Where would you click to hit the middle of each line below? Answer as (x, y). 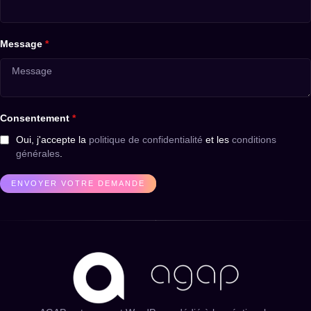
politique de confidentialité (146, 140)
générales (38, 154)
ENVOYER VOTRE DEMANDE (78, 184)
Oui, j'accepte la (52, 140)
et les (217, 140)
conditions (254, 140)
